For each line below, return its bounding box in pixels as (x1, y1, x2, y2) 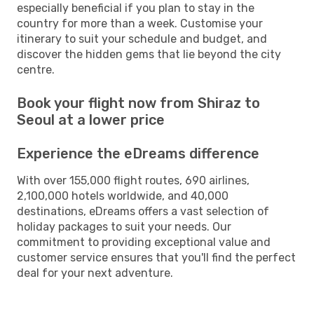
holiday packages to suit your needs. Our (17, 219, 231, 233)
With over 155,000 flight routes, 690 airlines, (17, 173, 250, 187)
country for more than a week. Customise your (17, 16, 263, 30)
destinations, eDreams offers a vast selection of (17, 204, 269, 218)
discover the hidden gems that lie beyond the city (17, 47, 281, 61)
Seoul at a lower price (17, 111, 165, 128)
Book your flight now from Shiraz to (17, 94, 260, 111)
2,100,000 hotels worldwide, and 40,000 (17, 189, 228, 203)
